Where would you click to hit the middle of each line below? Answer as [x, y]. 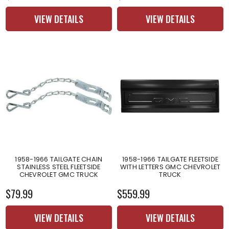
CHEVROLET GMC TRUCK [59, 174]
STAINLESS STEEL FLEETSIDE [59, 167]
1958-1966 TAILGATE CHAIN [59, 159]
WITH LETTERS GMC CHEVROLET [170, 167]
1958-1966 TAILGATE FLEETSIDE [170, 159]
